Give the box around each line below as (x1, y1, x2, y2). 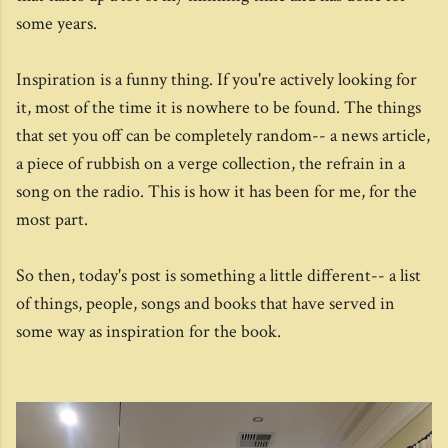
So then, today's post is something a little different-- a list (16, 264, 421, 287)
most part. (16, 208, 88, 231)
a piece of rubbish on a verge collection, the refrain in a (16, 152, 405, 175)
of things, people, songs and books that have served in (16, 292, 395, 315)
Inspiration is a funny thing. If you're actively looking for (16, 68, 417, 91)
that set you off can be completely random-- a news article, (16, 124, 430, 147)
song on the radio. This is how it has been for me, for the (16, 180, 417, 203)
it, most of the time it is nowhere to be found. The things (16, 96, 421, 119)
